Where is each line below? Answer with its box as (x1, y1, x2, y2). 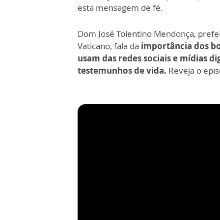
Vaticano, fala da (78, 40, 141, 52)
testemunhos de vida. (78, 65, 168, 77)
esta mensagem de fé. (78, 2, 163, 14)
